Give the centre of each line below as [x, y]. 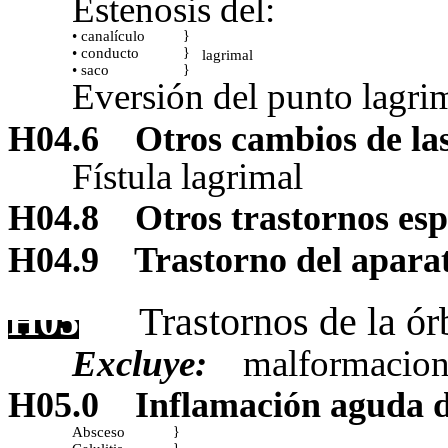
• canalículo [108, 36]
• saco [90, 70]
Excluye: [139, 364]
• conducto [105, 53]
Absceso [98, 432]
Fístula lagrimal [187, 176]
